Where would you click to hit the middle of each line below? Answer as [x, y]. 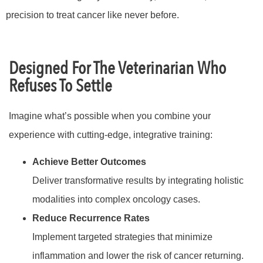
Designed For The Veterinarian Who [117, 68]
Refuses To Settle [60, 86]
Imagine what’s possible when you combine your [110, 116]
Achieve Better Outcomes [89, 162]
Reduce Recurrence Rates [91, 218]
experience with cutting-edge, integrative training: [111, 134]
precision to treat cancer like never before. [92, 15]
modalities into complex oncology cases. [116, 200]
